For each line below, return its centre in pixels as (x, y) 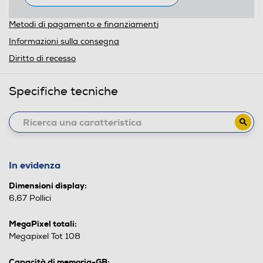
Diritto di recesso (42, 58)
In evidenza (35, 165)
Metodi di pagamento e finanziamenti (84, 24)
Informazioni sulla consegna (64, 41)
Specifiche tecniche (63, 91)
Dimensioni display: (48, 186)
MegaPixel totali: (43, 224)
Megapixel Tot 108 (45, 236)
